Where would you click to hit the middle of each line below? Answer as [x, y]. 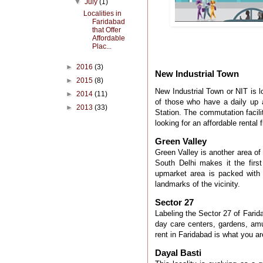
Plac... [102, 47]
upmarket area [182, 174]
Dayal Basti [178, 253]
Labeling [169, 214]
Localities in [102, 14]
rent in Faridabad [183, 235]
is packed [226, 174]
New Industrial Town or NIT [203, 92]
